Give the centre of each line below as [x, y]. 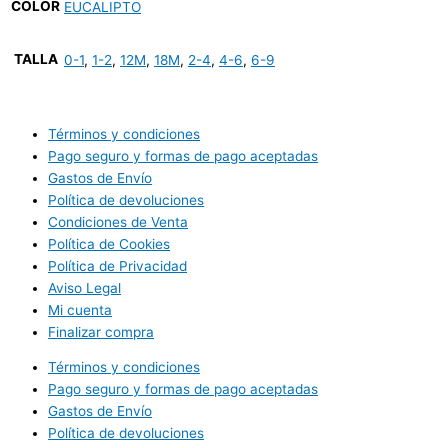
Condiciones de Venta [118, 221]
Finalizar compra [101, 331]
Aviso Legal [84, 287]
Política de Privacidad [117, 265]
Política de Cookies [109, 243]
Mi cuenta [80, 309]
